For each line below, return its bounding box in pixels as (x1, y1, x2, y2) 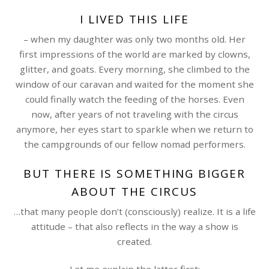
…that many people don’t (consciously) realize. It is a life (13, 205, 256, 217)
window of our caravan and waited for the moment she (15, 78, 254, 91)
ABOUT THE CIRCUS (71, 184, 198, 200)
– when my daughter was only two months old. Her (23, 33, 246, 46)
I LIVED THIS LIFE (80, 11, 189, 28)
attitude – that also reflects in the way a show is (31, 220, 238, 232)
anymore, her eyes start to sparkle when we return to (16, 123, 253, 136)
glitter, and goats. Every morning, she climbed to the (19, 63, 250, 76)
